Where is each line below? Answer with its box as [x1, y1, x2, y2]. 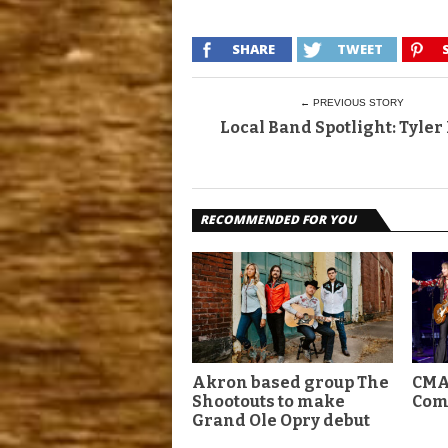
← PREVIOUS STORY [300, 96, 404, 108]
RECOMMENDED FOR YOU [200, 210, 356, 228]
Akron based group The [192, 372, 389, 392]
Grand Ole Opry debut [192, 410, 370, 430]
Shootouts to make [192, 391, 345, 411]
